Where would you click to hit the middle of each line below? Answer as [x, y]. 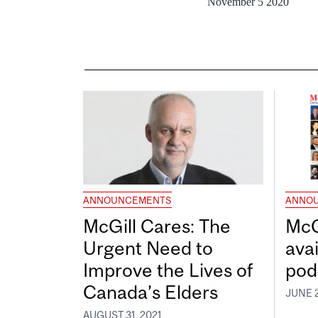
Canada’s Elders [150, 292]
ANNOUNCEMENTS [127, 201]
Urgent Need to [148, 248]
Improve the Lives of [168, 270]
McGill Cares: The [157, 226]
